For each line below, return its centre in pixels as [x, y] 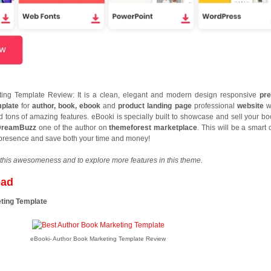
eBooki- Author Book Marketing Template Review [98, 239]
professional [215, 106]
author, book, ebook [66, 106]
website [251, 106]
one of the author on [74, 128]
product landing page [156, 106]
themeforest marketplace [153, 128]
